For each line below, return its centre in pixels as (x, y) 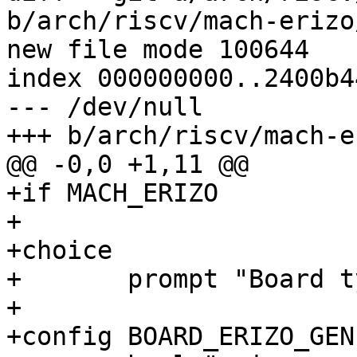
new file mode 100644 (158, 50)
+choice (59, 251)
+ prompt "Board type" (14, 279)
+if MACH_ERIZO (112, 193)
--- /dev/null (105, 107)
